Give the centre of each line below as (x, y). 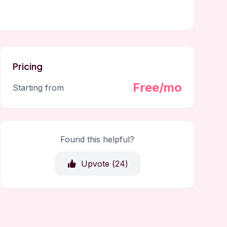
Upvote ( (98, 164)
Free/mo (157, 87)
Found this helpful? (97, 139)
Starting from (38, 88)
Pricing (28, 66)
